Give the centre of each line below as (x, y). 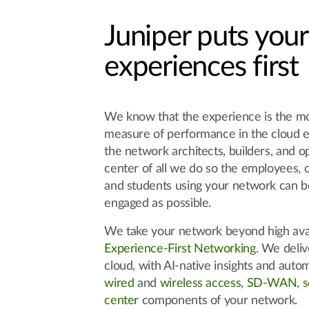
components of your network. (218, 301)
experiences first (201, 67)
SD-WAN (272, 283)
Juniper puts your (206, 37)
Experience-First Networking (180, 249)
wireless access (200, 283)
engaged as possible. (158, 203)
